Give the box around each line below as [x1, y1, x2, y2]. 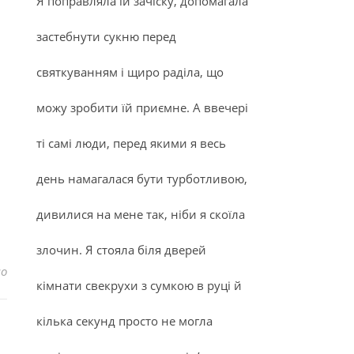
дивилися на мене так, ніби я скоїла [36, 206, 245, 222]
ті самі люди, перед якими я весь [36, 135, 226, 151]
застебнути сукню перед [36, 28, 176, 44]
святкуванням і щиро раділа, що [36, 64, 224, 80]
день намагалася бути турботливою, [36, 171, 247, 186]
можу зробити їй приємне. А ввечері [36, 100, 248, 115]
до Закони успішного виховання [6, 262, 183, 278]
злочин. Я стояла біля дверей [36, 242, 206, 258]
